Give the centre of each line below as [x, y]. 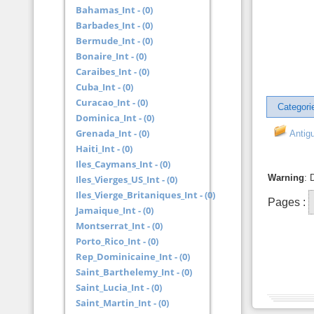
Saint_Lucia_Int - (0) [119, 287]
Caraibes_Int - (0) [113, 71]
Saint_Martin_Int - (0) [123, 303]
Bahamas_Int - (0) [115, 10]
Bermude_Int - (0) [115, 41]
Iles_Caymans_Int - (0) [123, 164]
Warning [286, 178]
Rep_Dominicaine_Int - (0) [133, 257]
